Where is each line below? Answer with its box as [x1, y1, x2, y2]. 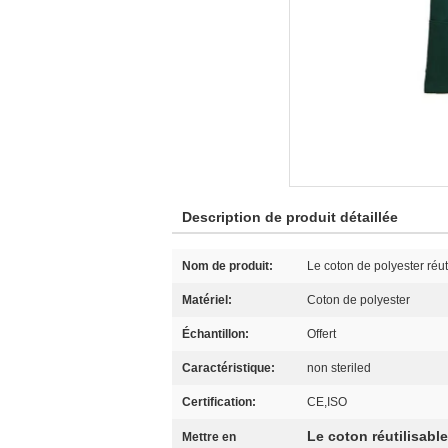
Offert [307, 327, 336, 341]
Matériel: [182, 293, 232, 307]
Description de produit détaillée [182, 209, 398, 225]
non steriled [307, 361, 371, 375]
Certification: [182, 395, 256, 409]
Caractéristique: [182, 361, 275, 375]
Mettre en [182, 430, 236, 444]
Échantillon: [182, 327, 249, 341]
